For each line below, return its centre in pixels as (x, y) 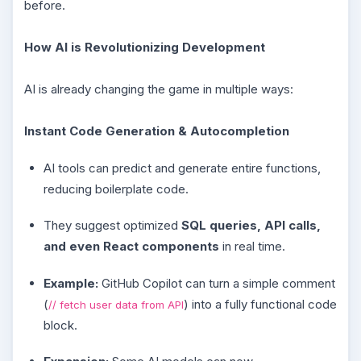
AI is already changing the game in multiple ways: (159, 89)
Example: (71, 283)
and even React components (131, 246)
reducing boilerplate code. (116, 189)
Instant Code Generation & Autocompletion (157, 131)
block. (60, 325)
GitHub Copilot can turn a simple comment (217, 283)
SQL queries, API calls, (251, 225)
